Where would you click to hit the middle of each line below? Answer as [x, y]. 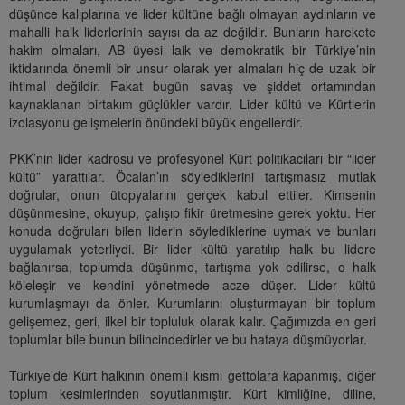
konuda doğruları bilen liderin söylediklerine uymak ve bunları [193, 231]
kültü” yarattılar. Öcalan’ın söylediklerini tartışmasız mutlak [193, 177]
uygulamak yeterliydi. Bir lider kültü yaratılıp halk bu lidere [193, 249]
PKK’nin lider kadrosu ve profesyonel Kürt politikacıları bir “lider [193, 159]
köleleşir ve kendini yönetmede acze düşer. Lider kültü [193, 285]
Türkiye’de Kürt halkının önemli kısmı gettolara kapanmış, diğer [193, 376]
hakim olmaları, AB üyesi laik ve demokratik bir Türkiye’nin [193, 50]
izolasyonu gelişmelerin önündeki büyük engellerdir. [156, 122]
